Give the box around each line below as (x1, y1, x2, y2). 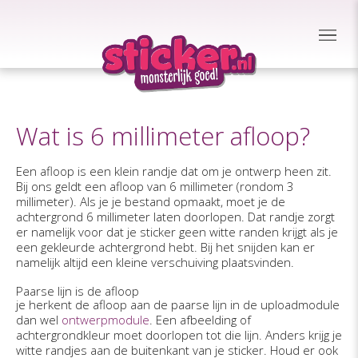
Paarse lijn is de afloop (16, 283, 139, 299)
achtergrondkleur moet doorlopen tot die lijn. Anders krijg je (16, 327, 342, 343)
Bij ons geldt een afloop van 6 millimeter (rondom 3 (16, 178, 294, 194)
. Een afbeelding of (149, 312, 251, 328)
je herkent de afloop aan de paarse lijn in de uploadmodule (16, 296, 340, 312)
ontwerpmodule (62, 312, 149, 328)
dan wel (16, 312, 62, 328)
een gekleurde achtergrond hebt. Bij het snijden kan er (16, 239, 315, 255)
